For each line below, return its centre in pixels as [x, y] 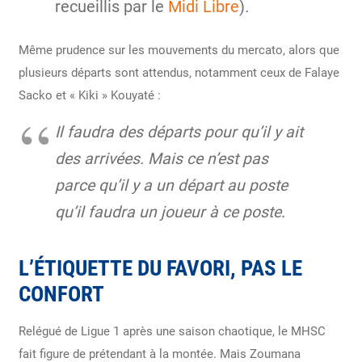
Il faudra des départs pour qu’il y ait [179, 132]
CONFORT [61, 295]
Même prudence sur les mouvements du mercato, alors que [179, 50]
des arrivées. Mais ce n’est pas [161, 158]
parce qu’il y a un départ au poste [171, 185]
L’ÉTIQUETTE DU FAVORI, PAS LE [160, 269]
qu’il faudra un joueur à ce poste [168, 212]
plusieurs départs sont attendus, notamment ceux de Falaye [179, 72]
